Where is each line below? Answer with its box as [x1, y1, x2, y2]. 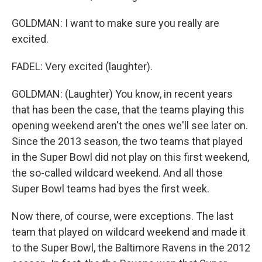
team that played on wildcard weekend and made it [12, 226, 246, 238]
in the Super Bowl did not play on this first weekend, [12, 151, 249, 163]
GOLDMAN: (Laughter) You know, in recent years [12, 88, 233, 100]
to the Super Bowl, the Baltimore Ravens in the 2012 [12, 242, 250, 254]
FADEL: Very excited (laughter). [12, 60, 153, 73]
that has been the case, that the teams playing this [12, 104, 244, 116]
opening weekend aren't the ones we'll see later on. [12, 119, 248, 132]
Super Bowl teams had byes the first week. [12, 182, 209, 195]
